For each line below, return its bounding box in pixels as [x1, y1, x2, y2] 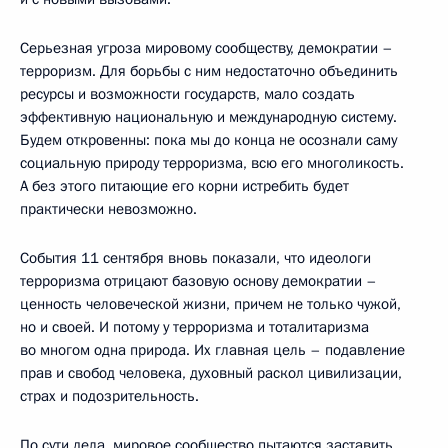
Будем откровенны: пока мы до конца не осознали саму [20, 129, 397, 150]
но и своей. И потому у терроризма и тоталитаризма [20, 316, 369, 337]
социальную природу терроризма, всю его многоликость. [20, 152, 404, 173]
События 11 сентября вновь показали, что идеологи [20, 247, 371, 268]
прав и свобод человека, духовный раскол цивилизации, [20, 362, 402, 383]
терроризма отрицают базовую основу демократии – [20, 270, 377, 291]
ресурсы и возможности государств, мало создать [20, 83, 355, 104]
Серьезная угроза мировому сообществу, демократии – [20, 37, 393, 58]
